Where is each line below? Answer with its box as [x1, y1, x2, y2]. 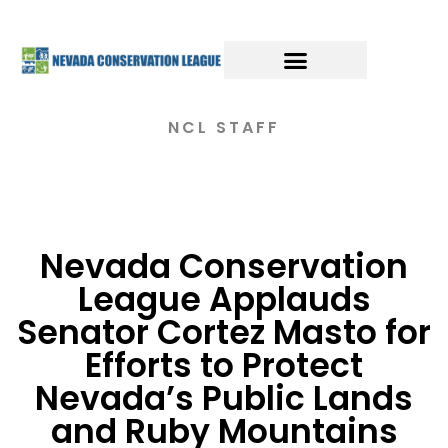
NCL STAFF [168, 116, 280, 139]
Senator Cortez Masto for [17, 309, 431, 356]
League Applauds [77, 276, 371, 323]
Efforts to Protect [85, 342, 363, 389]
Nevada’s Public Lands [35, 375, 413, 422]
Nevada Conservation [40, 243, 408, 290]
